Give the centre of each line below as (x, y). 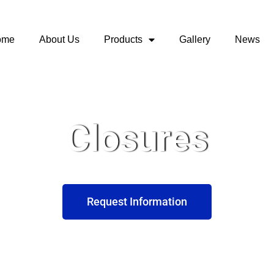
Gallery (194, 40)
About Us (59, 40)
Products (123, 40)
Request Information (137, 201)
